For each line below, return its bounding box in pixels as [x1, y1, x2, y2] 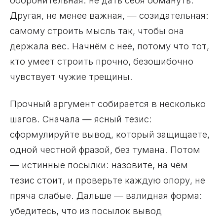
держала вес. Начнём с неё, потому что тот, [10, 40, 209, 51]
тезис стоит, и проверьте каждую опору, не [10, 174, 205, 185]
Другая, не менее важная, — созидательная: [10, 9, 209, 21]
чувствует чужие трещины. [10, 71, 133, 82]
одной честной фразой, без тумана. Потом [10, 144, 200, 155]
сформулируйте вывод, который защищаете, [10, 128, 210, 140]
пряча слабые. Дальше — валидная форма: [10, 189, 202, 201]
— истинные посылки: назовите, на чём [10, 159, 188, 170]
